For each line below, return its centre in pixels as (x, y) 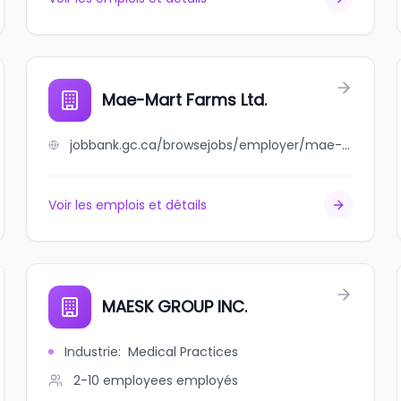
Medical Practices (183, 352)
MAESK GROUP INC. (175, 307)
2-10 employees (124, 380)
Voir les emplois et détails (128, 205)
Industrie (92, 352)
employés (208, 380)
